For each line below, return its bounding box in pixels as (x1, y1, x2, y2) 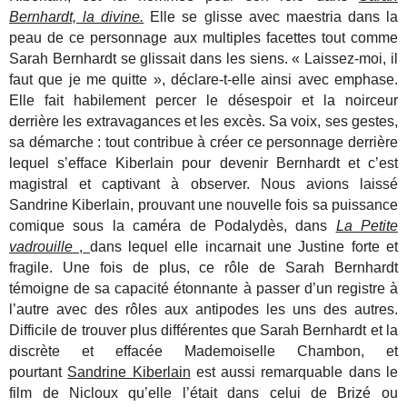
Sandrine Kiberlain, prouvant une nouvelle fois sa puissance (9, 196, 398, 213)
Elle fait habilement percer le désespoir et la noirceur (9, 92, 398, 108)
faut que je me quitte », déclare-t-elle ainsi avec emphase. (9, 71, 398, 87)
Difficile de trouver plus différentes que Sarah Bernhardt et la (9, 322, 398, 338)
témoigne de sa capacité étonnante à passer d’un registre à (9, 280, 398, 296)
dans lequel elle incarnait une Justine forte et (89, 238, 398, 254)
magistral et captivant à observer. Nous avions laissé (9, 175, 398, 192)
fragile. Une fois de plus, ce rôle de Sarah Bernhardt (9, 259, 398, 275)
